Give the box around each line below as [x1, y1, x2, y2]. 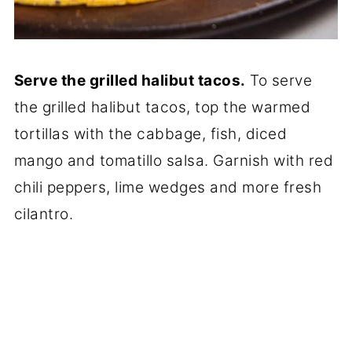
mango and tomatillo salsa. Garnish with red [13, 151, 334, 170]
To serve [245, 71, 313, 90]
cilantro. [13, 204, 74, 223]
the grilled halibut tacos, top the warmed [13, 97, 311, 116]
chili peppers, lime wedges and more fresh [13, 178, 322, 196]
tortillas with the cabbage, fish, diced [13, 124, 288, 143]
